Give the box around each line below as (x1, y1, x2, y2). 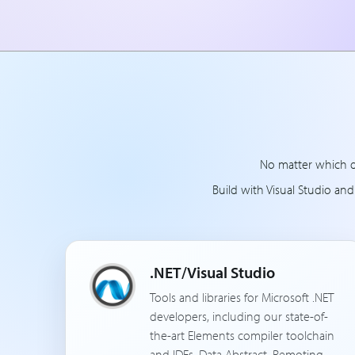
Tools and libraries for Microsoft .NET (150, 289, 334, 305)
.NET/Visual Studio (150, 262, 275, 282)
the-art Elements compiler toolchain (150, 327, 334, 343)
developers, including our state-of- (150, 308, 328, 324)
